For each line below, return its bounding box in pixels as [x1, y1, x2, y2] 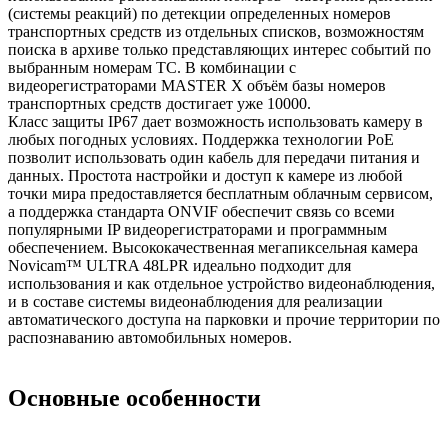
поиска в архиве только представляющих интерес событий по [8, 40, 431, 58]
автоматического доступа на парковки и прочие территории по [8, 310, 440, 328]
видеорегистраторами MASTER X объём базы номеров [8, 76, 386, 94]
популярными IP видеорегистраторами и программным [8, 220, 387, 238]
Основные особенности [8, 384, 261, 411]
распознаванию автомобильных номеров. [8, 328, 292, 346]
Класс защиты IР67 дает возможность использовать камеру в [8, 112, 423, 130]
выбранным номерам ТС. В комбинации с [8, 58, 296, 76]
